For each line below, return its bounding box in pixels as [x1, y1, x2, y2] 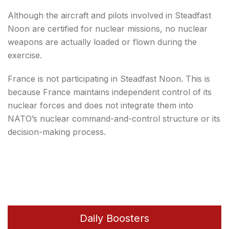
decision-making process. [8, 126, 106, 137]
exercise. [8, 50, 42, 60]
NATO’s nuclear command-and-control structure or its [8, 113, 220, 124]
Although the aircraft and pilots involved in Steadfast [8, 10, 211, 20]
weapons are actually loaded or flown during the [8, 36, 197, 47]
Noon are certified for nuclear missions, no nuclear [8, 23, 208, 34]
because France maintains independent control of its [8, 86, 212, 97]
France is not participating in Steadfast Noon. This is [8, 73, 210, 84]
